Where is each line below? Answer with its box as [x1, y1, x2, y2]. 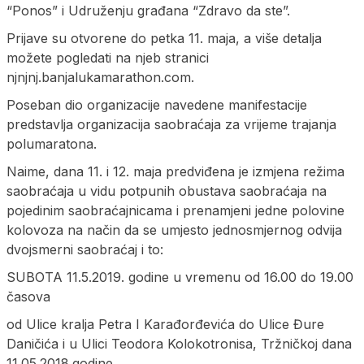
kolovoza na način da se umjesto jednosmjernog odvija [6, 221, 342, 238]
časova [6, 288, 50, 305]
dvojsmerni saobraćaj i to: [6, 240, 163, 258]
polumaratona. [6, 135, 97, 152]
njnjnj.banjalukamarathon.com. [6, 68, 194, 85]
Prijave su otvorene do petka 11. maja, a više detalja [6, 29, 322, 46]
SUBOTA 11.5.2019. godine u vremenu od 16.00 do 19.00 [6, 268, 353, 285]
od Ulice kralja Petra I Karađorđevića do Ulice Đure [6, 315, 324, 332]
